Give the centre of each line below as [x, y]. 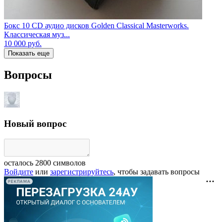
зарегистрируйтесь [82, 172]
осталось [20, 163]
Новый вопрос [35, 124]
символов [68, 163]
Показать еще [29, 53]
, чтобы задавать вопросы [157, 172]
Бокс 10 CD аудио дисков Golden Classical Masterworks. [96, 25]
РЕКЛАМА [19, 181]
